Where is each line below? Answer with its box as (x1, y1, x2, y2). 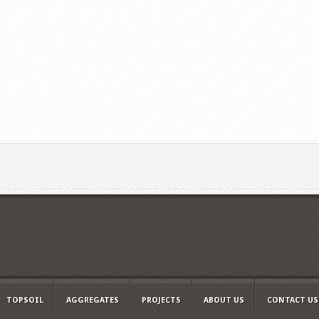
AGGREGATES (66, 296, 119, 305)
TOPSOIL (6, 296, 43, 305)
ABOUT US (204, 296, 244, 305)
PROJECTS (142, 296, 181, 305)
